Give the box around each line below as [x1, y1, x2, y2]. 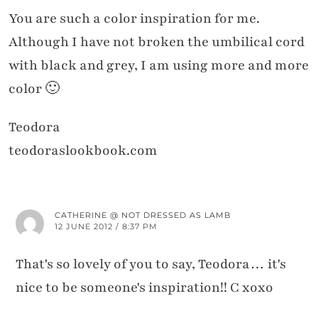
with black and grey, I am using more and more [9, 55, 309, 75]
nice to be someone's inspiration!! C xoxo [16, 278, 273, 297]
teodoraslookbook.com [9, 141, 158, 160]
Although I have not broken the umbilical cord [9, 32, 305, 51]
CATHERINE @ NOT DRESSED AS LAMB [55, 209, 231, 220]
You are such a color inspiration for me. [9, 9, 260, 28]
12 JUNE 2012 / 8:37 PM [55, 221, 158, 231]
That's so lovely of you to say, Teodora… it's [16, 254, 286, 273]
